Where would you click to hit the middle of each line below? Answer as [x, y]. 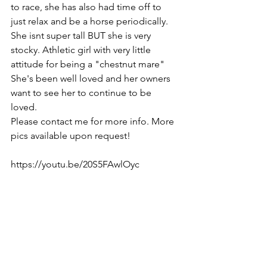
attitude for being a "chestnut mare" [89, 64]
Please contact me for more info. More [94, 121]
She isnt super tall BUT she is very [82, 35]
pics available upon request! [71, 136]
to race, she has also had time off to [87, 7]
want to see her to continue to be [82, 93]
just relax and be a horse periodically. [91, 21]
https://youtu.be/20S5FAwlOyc [77, 164]
